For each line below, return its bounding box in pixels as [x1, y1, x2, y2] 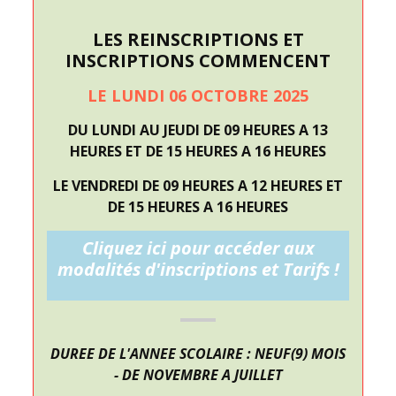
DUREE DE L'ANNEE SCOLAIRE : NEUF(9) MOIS [50, 344, 346, 363]
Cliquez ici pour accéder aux [81, 236, 315, 260]
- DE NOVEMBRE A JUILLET [113, 365, 283, 385]
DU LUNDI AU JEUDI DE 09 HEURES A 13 [68, 120, 328, 140]
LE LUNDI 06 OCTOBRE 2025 [88, 85, 308, 106]
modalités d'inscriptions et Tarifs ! [57, 257, 339, 281]
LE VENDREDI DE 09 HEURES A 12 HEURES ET [53, 176, 343, 195]
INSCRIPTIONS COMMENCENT [65, 49, 331, 72]
